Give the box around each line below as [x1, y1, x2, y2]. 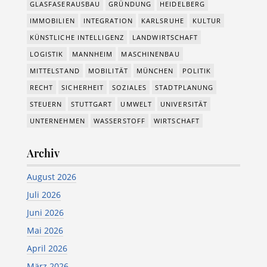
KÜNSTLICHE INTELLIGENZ [29, 32, 124, 42]
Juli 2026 [26, 188, 61, 200]
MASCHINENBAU [121, 49, 180, 58]
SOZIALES [112, 82, 147, 92]
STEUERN [29, 99, 63, 108]
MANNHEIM [72, 49, 113, 58]
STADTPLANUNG [155, 82, 214, 92]
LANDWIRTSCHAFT [132, 32, 198, 42]
